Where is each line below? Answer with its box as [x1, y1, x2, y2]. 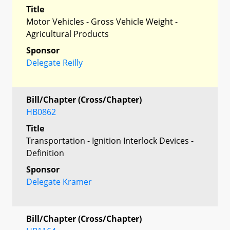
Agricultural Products [26, 28, 109, 40]
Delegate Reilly [26, 56, 83, 68]
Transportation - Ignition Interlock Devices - [26, 135, 194, 146]
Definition [26, 147, 64, 159]
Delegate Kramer [26, 176, 92, 187]
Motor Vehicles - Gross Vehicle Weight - [26, 15, 178, 27]
